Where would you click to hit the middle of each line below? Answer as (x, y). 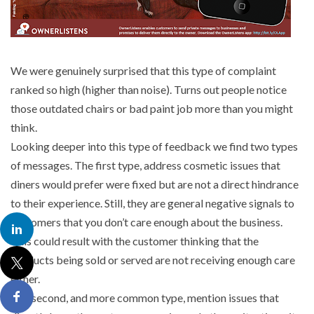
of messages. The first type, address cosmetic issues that (145, 165)
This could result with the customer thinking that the (135, 241)
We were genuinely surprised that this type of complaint (143, 71)
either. (25, 279)
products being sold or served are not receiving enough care (153, 260)
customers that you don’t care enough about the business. (146, 222)
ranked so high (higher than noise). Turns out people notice (149, 90)
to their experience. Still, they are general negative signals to (152, 203)
